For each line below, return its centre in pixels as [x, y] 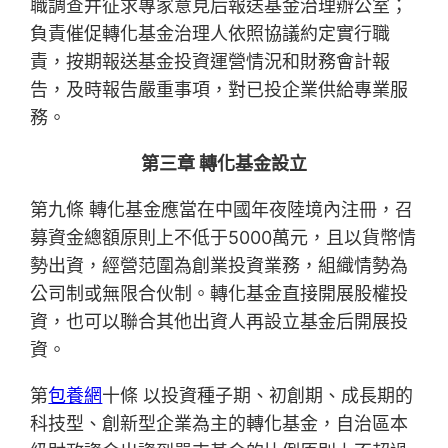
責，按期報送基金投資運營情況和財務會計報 [210, 62]
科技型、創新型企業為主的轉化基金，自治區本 [219, 424]
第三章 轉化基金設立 [224, 164]
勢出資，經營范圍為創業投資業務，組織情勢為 [219, 266]
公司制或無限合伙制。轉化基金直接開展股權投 [219, 294]
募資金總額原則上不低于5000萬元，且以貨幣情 [223, 238]
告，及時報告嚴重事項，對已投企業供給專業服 [219, 90]
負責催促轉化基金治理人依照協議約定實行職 [210, 34]
